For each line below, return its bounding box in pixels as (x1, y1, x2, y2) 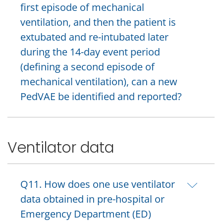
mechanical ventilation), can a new (20, 74, 177, 88)
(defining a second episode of (20, 59, 155, 73)
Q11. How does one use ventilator (20, 177, 175, 191)
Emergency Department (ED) (20, 207, 151, 221)
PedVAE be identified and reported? (20, 89, 182, 103)
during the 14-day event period (20, 45, 160, 58)
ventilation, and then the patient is (20, 15, 176, 29)
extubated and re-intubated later (20, 30, 168, 44)
